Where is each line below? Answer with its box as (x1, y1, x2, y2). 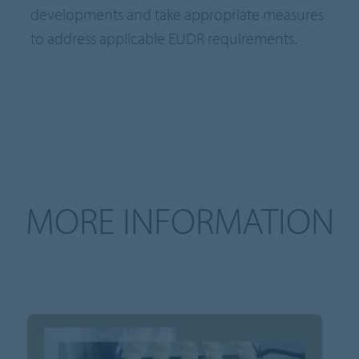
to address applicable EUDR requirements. (30, 28, 297, 49)
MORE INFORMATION (25, 197, 334, 244)
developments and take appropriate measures (30, 4, 325, 25)
